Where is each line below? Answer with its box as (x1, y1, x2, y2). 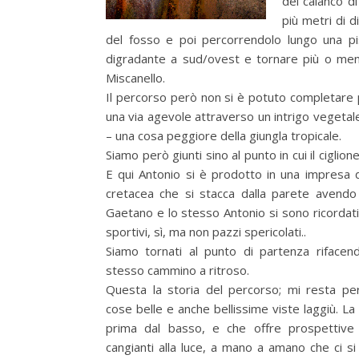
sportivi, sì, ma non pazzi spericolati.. (106, 224, 306, 240)
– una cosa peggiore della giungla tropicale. (106, 127, 341, 144)
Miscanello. (106, 70, 165, 87)
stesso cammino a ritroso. (106, 262, 249, 279)
